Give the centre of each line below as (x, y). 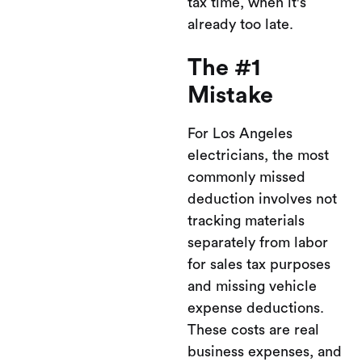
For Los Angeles (240, 133)
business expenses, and (265, 351)
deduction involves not (262, 198)
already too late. (240, 24)
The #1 (224, 68)
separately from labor (258, 242)
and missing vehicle (252, 286)
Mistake (230, 95)
